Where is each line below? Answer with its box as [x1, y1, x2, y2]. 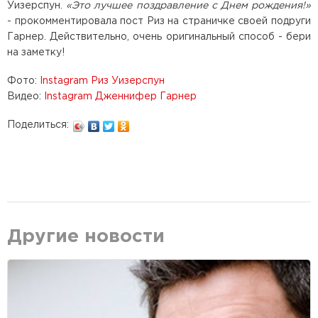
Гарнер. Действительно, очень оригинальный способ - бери [7, 33, 311, 42]
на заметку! [7, 48, 65, 57]
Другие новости [7, 229, 165, 246]
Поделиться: [7, 121, 69, 130]
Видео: [7, 92, 44, 102]
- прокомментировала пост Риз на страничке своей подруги [7, 17, 311, 26]
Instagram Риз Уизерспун [40, 77, 165, 86]
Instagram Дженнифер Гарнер [44, 92, 197, 102]
